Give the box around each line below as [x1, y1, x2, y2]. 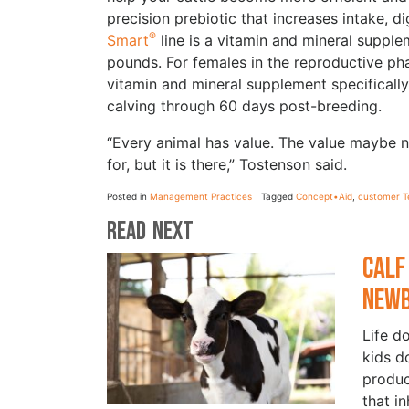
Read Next [107, 215, 194, 246]
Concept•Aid [296, 190, 352, 202]
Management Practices [150, 190, 252, 202]
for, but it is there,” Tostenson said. [107, 154, 347, 173]
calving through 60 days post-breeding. [107, 96, 382, 115]
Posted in [107, 190, 150, 202]
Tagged [261, 190, 296, 202]
